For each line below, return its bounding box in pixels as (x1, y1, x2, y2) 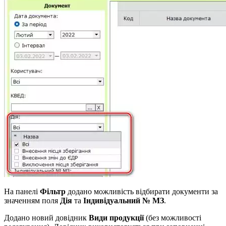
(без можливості (144, 213, 201, 222)
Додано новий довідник (4, 213, 89, 222)
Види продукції (89, 213, 144, 222)
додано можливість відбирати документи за (66, 187, 218, 196)
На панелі (4, 187, 40, 196)
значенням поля (4, 196, 60, 205)
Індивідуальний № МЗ (83, 196, 164, 205)
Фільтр (40, 187, 66, 196)
